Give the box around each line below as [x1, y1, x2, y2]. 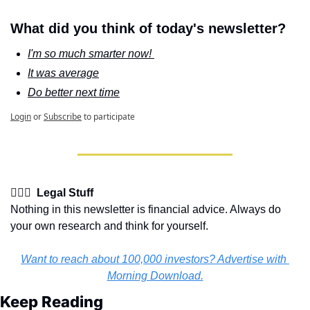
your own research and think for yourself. [10, 220, 208, 232]
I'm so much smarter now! [28, 48, 154, 60]
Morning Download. [107, 270, 203, 282]
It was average [28, 67, 99, 80]
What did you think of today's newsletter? [10, 21, 286, 37]
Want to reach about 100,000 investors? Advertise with [21, 253, 286, 266]
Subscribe [44, 111, 82, 123]
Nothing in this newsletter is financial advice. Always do [10, 203, 281, 216]
